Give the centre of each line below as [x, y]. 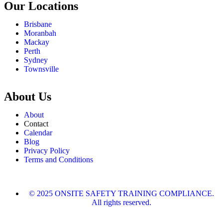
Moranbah [40, 33]
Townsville [41, 69]
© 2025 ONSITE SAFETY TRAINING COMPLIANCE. [121, 193]
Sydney [36, 60]
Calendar [38, 132]
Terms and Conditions [58, 159]
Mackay [37, 42]
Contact [36, 123]
